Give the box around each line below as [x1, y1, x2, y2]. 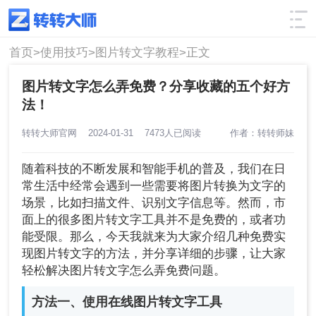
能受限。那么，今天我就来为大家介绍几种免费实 [22, 230, 286, 244]
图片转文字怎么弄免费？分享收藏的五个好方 [22, 78, 291, 94]
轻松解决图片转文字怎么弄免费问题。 [22, 264, 226, 278]
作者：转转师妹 [229, 127, 294, 138]
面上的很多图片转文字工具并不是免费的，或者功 [22, 213, 286, 227]
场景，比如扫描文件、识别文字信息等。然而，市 [22, 196, 286, 210]
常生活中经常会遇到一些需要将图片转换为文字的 [22, 179, 286, 193]
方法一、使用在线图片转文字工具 [32, 295, 223, 310]
